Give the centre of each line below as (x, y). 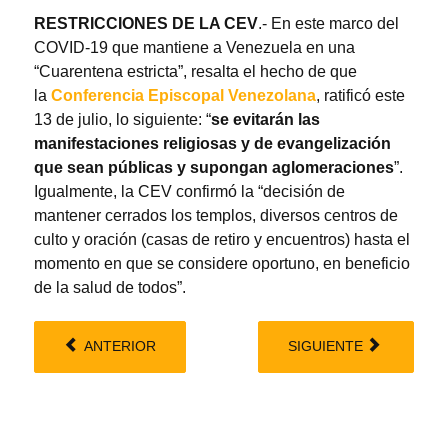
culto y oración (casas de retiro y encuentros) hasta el (222, 239)
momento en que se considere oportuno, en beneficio (222, 263)
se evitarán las (265, 119)
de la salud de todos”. (110, 287)
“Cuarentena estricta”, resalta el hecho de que (195, 71)
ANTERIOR (120, 346)
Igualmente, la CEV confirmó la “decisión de (189, 191)
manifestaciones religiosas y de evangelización (212, 143)
